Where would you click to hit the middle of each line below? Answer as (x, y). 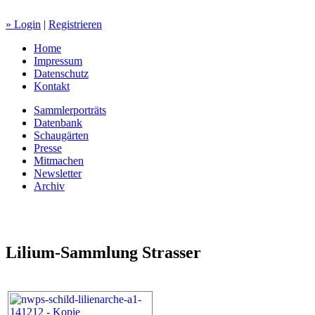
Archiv (49, 186)
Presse (48, 148)
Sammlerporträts (70, 110)
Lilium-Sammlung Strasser (103, 252)
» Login (23, 24)
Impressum (58, 61)
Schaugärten (61, 135)
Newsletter (58, 173)
